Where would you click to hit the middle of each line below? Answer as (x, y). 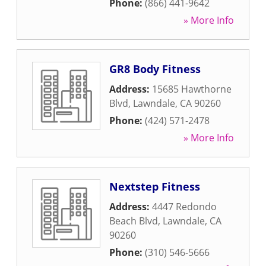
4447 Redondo (184, 207)
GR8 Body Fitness (155, 69)
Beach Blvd (134, 221)
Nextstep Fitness (155, 186)
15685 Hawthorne (192, 89)
